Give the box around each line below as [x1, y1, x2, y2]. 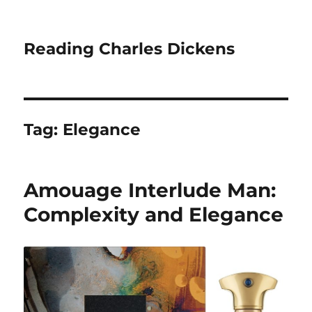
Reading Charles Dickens [24, 39, 235, 58]
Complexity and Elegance [24, 203, 284, 226]
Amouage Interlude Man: [24, 178, 276, 202]
